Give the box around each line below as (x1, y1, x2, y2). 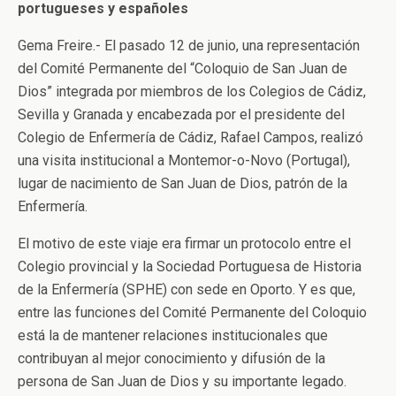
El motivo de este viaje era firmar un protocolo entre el (18, 235, 351, 253)
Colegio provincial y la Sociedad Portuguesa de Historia (18, 258, 362, 276)
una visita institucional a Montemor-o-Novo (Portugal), (18, 152, 350, 170)
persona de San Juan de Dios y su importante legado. (18, 373, 346, 391)
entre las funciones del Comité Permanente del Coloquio (18, 304, 367, 322)
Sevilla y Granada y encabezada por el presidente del (18, 106, 345, 124)
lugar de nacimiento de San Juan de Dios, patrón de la (18, 175, 347, 193)
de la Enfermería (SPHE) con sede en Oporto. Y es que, (18, 281, 355, 299)
